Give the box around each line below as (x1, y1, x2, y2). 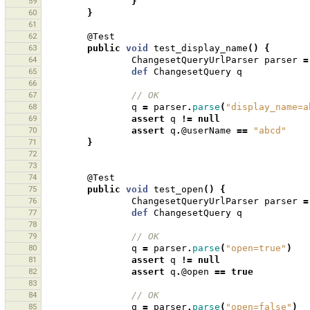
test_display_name (154, 43, 248, 54)
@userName (181, 125, 231, 136)
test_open (154, 184, 203, 195)
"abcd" (253, 125, 286, 136)
